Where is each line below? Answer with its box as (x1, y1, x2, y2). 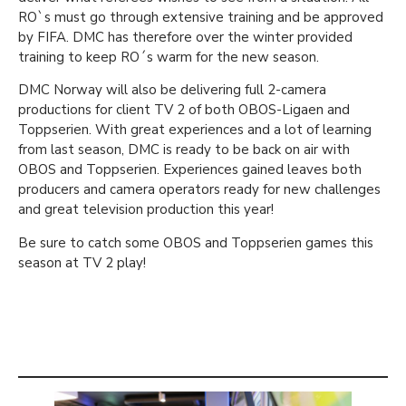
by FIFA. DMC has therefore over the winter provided (18, 27, 353, 46)
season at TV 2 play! (18, 253, 146, 272)
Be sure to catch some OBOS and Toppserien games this (18, 233, 373, 252)
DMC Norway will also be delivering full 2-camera (18, 81, 326, 100)
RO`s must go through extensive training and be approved (18, 7, 383, 26)
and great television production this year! (18, 200, 277, 219)
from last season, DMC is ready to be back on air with (18, 140, 350, 159)
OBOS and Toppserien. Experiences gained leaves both (18, 160, 362, 179)
